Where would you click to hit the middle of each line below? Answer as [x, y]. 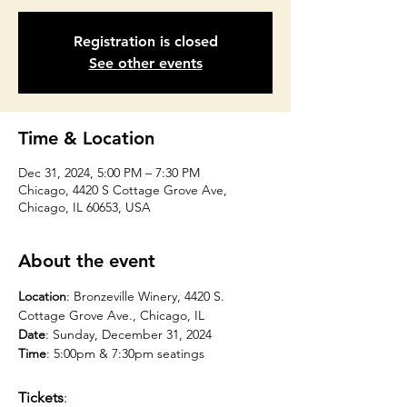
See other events [145, 63]
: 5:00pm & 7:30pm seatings [125, 353]
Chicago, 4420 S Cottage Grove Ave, [123, 190]
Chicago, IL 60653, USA [84, 207]
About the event [87, 261]
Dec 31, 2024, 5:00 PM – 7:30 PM [109, 173]
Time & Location [86, 138]
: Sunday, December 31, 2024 [130, 334]
